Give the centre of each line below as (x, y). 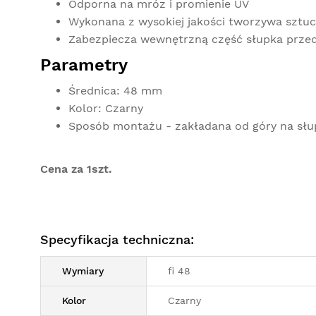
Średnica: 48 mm (115, 91)
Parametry (86, 65)
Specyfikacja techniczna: (117, 239)
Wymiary (83, 271)
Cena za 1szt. (78, 169)
